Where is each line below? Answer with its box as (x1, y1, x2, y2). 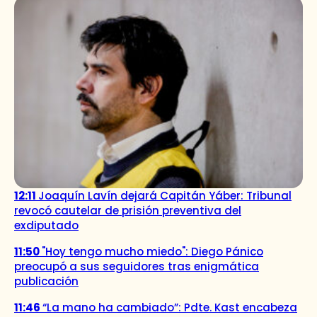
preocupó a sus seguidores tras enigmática (14, 258, 259, 274)
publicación (14, 273, 79, 289)
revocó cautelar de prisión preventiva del (14, 202, 241, 218)
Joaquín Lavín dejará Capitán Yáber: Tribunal (38, 188, 292, 203)
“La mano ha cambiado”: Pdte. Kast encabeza (42, 299, 297, 315)
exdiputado (14, 217, 79, 233)
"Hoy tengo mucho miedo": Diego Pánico (42, 243, 263, 259)
